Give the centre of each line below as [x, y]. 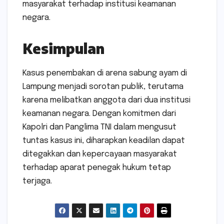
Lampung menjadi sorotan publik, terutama [103, 86]
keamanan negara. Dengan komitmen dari [99, 113]
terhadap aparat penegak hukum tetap [97, 167]
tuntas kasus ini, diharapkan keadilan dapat [104, 140]
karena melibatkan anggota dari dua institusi [106, 100]
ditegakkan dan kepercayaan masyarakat [100, 154]
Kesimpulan [63, 48]
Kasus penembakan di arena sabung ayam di [105, 73]
